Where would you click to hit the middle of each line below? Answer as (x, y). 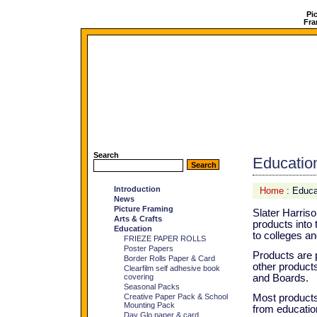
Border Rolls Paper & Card (169, 258)
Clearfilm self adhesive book (172, 268)
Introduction (137, 189)
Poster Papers (149, 248)
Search (106, 155)
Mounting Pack (149, 305)
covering (139, 277)
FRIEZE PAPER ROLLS (165, 238)
